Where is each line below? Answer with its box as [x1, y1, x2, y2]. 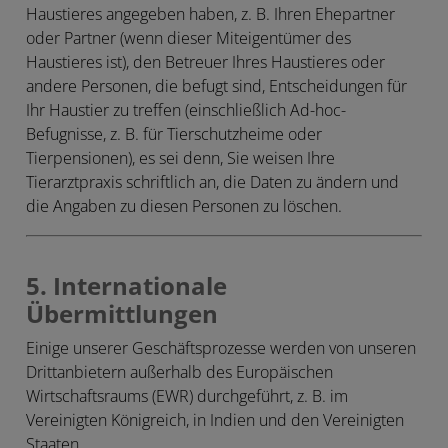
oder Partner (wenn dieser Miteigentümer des [26, 28, 351, 48]
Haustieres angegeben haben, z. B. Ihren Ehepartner [26, 4, 395, 24]
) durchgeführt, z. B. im [189, 386, 348, 406]
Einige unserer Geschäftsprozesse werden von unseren [26, 338, 416, 358]
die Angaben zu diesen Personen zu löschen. [26, 196, 342, 216]
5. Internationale [26, 272, 227, 301]
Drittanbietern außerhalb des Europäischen [26, 362, 333, 382]
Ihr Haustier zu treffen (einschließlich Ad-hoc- [26, 100, 346, 120]
